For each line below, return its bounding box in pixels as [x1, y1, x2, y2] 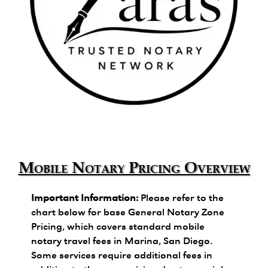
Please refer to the [138, 193, 224, 203]
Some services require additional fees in [31, 251, 212, 261]
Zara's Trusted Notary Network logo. [19, 114, 188, 124]
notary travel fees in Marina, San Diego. [31, 236, 212, 246]
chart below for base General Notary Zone [31, 208, 224, 218]
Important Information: [31, 193, 138, 203]
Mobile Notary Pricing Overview [18, 157, 250, 178]
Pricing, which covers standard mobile [31, 222, 205, 232]
